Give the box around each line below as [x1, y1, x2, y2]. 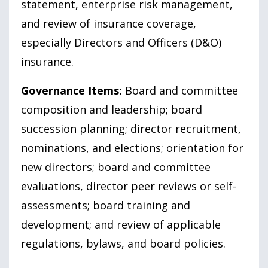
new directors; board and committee [21, 159, 211, 174]
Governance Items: [21, 83, 122, 98]
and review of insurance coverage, [21, 16, 196, 31]
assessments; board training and [21, 197, 190, 212]
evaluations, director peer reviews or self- [21, 178, 236, 193]
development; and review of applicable [21, 217, 221, 232]
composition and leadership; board [21, 102, 202, 117]
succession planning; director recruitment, [21, 121, 241, 136]
